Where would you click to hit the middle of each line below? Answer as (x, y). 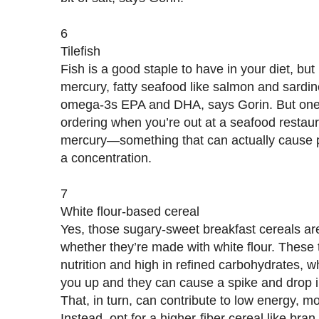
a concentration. (106, 157)
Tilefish (80, 51)
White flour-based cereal (130, 211)
